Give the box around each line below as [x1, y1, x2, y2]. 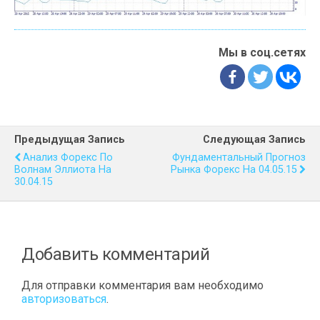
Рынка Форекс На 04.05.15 [171, 164, 297, 176]
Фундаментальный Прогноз [172, 151, 306, 164]
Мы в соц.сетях [219, 46, 306, 60]
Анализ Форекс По [23, 151, 113, 164]
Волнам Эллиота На [14, 164, 111, 176]
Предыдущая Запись [14, 134, 125, 146]
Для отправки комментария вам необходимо [21, 279, 264, 293]
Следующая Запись [203, 134, 306, 146]
